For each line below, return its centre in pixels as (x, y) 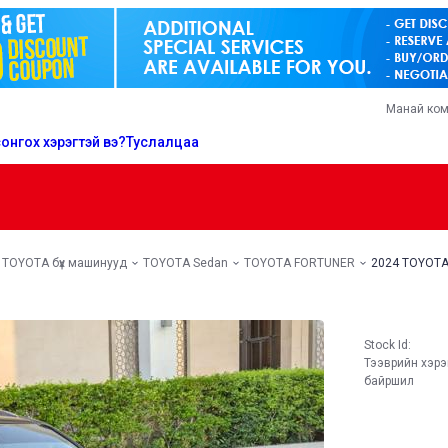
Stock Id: (387, 345)
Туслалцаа (163, 141)
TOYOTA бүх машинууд (64, 263)
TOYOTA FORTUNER (299, 263)
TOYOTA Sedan (185, 263)
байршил (389, 381)
